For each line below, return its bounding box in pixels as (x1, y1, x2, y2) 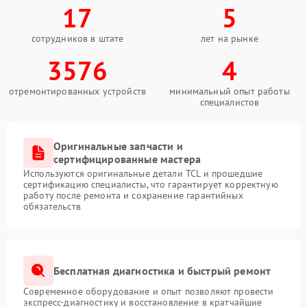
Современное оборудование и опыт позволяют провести (23, 285, 274, 297)
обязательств (23, 200, 81, 212)
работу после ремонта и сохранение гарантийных (23, 189, 243, 201)
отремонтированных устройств (8, 85, 147, 97)
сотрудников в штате (31, 32, 124, 45)
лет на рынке (201, 32, 258, 45)
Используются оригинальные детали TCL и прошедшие (23, 167, 263, 180)
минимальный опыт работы (169, 85, 290, 97)
